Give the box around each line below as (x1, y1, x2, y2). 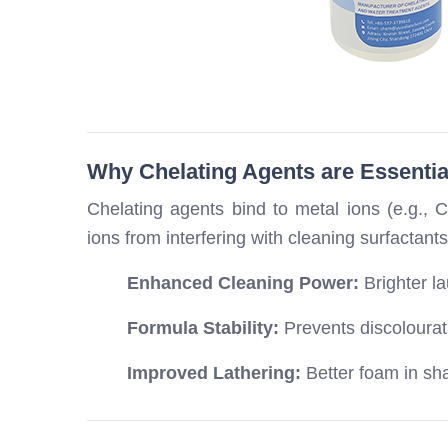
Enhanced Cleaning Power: (127, 273, 359, 294)
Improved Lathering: (127, 363, 301, 384)
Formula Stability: (127, 318, 279, 339)
